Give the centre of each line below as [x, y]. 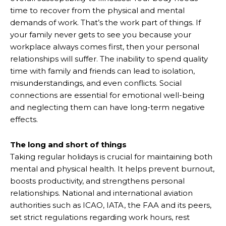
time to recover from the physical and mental [97, 10]
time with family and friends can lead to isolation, [102, 71]
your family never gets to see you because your [101, 34]
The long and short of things [68, 144]
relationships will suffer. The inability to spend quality [109, 59]
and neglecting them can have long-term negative [107, 107]
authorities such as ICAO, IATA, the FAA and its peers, [111, 205]
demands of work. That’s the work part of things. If [105, 22]
